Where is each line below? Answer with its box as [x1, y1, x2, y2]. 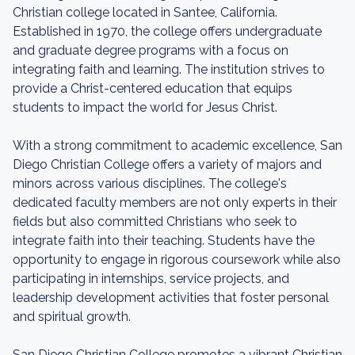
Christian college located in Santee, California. [13, 5, 277, 20]
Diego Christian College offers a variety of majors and [13, 157, 322, 172]
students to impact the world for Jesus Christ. [13, 100, 277, 115]
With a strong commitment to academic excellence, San [13, 138, 342, 153]
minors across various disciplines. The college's [13, 176, 287, 191]
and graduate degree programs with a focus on [13, 43, 288, 58]
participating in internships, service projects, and [13, 271, 289, 286]
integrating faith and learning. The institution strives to [13, 62, 325, 77]
